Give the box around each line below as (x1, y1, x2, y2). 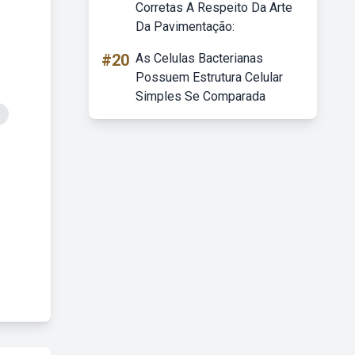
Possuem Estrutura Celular (136, 70, 283, 85)
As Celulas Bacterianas (136, 51, 263, 66)
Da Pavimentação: (136, 19, 235, 34)
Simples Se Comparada (136, 89, 265, 104)
